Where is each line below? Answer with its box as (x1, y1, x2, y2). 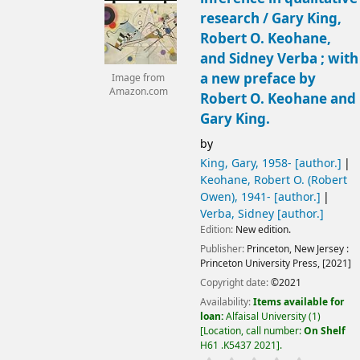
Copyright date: (199, 276, 271, 291)
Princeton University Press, (199, 256, 320, 272)
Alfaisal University (225, 309, 306, 325)
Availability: (199, 295, 253, 310)
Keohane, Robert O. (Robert (199, 171, 347, 189)
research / (199, 8, 272, 29)
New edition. (235, 222, 291, 237)
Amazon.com (108, 84, 168, 99)
